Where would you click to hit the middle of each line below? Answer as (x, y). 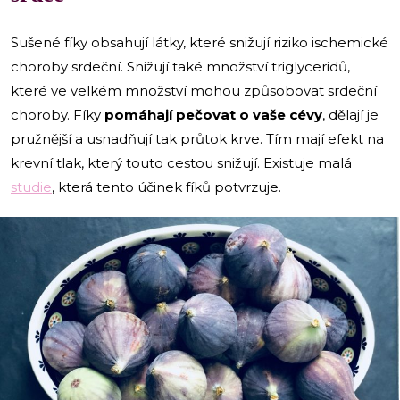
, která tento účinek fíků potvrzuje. (167, 187)
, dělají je (350, 114)
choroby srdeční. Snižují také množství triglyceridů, (180, 66)
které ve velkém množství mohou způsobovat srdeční (194, 90)
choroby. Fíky (58, 114)
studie (31, 187)
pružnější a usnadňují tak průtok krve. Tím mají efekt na (197, 138)
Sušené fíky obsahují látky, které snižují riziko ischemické (200, 42)
